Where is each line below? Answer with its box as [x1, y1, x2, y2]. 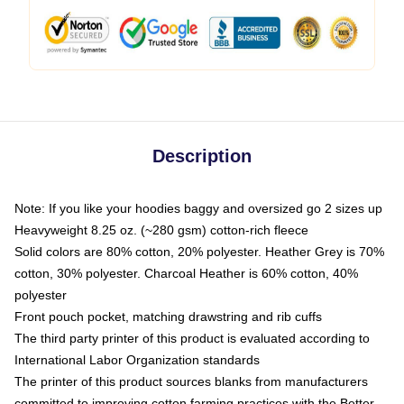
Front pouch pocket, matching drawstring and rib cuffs [14, 309, 322, 324]
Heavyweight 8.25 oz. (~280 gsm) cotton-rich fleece [14, 223, 308, 237]
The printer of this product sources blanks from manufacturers [14, 374, 368, 389]
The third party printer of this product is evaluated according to [14, 331, 370, 345]
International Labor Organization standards [14, 353, 260, 367]
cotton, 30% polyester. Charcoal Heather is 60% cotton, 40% [14, 266, 358, 280]
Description [152, 146, 252, 166]
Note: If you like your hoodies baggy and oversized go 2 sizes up [14, 201, 382, 216]
